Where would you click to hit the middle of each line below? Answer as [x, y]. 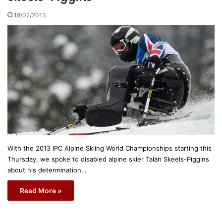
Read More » [41, 190]
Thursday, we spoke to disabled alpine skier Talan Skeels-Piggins [108, 159]
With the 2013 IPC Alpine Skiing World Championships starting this [110, 148]
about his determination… [47, 170]
